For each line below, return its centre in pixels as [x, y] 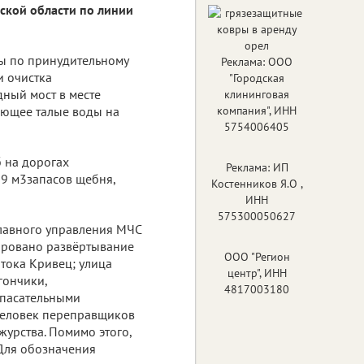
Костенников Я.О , [257, 183]
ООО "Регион [257, 256]
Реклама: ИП [257, 167]
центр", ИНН [257, 273]
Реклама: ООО [257, 61]
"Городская [257, 78]
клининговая [257, 94]
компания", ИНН [257, 110]
